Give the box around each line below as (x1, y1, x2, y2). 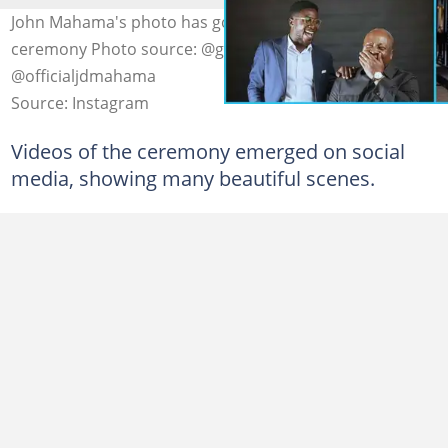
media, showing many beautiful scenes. (10, 163, 375, 192)
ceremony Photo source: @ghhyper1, (10, 37, 291, 60)
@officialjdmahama (10, 64, 156, 87)
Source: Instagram (10, 91, 149, 114)
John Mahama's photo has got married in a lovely (10, 10, 380, 33)
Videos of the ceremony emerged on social (10, 136, 405, 165)
